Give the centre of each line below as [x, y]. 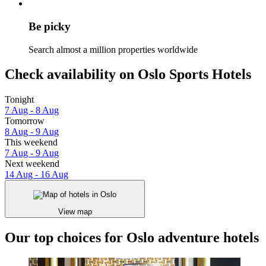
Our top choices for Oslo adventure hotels [132, 237]
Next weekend [32, 164]
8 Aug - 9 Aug [32, 132]
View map [75, 211]
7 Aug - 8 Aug [32, 110]
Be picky [50, 26]
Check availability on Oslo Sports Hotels [128, 75]
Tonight [19, 100]
